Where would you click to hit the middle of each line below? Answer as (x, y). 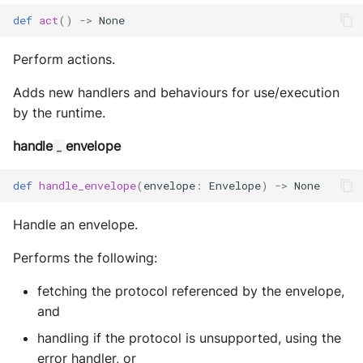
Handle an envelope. (75, 224)
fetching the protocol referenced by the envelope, (191, 291)
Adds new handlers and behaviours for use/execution (176, 92)
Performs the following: (85, 258)
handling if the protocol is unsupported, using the (189, 338)
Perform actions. (64, 59)
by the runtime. (59, 113)
